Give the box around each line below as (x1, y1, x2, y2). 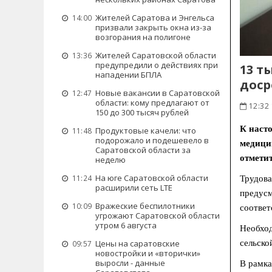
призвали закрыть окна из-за (95, 22, 211, 33)
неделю (95, 154, 126, 165)
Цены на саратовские (95, 238, 180, 249)
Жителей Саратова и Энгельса (95, 12, 214, 23)
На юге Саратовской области (95, 172, 208, 183)
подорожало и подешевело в (95, 135, 209, 146)
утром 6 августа (95, 220, 157, 231)
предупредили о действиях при (95, 59, 218, 70)
